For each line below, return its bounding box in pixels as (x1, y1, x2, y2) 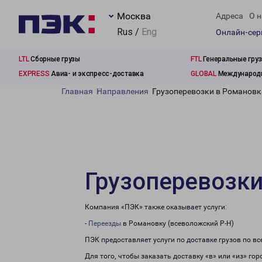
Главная (61, 87, 93, 96)
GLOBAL (191, 70, 216, 78)
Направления (96, 87, 149, 96)
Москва (117, 11, 151, 22)
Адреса (216, 11, 243, 21)
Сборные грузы (29, 55, 80, 63)
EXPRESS (19, 70, 50, 78)
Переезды (88, 219, 121, 227)
